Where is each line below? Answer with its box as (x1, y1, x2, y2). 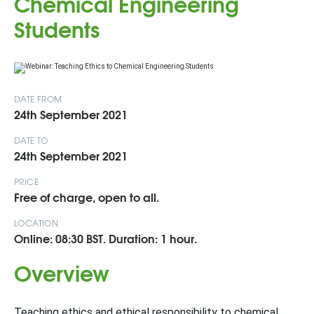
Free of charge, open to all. (14, 188, 159, 205)
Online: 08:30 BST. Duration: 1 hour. (14, 229, 197, 247)
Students (14, 12, 100, 45)
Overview (14, 256, 109, 289)
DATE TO (14, 134, 48, 146)
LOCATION (14, 217, 59, 229)
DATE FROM (14, 93, 62, 105)
